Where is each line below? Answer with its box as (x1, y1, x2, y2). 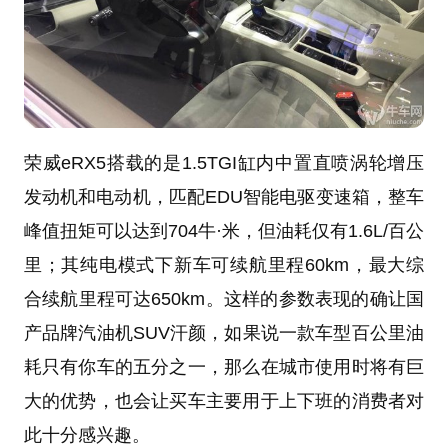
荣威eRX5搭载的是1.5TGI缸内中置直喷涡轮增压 (23, 153, 425, 174)
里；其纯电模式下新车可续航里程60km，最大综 (23, 255, 425, 276)
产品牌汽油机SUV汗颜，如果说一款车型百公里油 (23, 323, 425, 344)
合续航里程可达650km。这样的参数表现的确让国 (23, 289, 425, 310)
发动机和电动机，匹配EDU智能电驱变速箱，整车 (23, 187, 425, 208)
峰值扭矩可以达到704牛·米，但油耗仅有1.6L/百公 (23, 221, 425, 242)
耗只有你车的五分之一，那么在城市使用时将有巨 (23, 357, 425, 378)
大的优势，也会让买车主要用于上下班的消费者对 (23, 391, 425, 412)
